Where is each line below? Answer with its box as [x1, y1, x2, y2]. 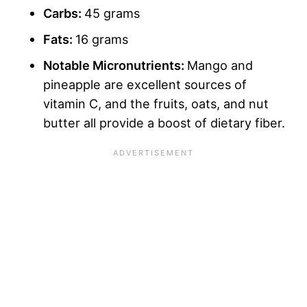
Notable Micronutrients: [43, 58, 187, 73]
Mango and [187, 58, 253, 73]
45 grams [84, 5, 140, 21]
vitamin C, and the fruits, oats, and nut [43, 96, 269, 112]
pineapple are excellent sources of [43, 77, 247, 93]
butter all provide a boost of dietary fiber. [43, 115, 285, 131]
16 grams [75, 32, 132, 47]
